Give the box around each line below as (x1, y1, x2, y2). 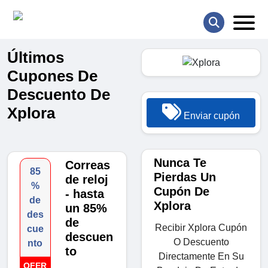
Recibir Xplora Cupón (155, 222, 247, 233)
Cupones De (7, 67, 98, 86)
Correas (65, 159, 110, 172)
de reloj (65, 173, 108, 187)
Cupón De (154, 184, 209, 198)
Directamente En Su (158, 251, 244, 261)
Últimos (7, 48, 64, 67)
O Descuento (173, 236, 229, 247)
